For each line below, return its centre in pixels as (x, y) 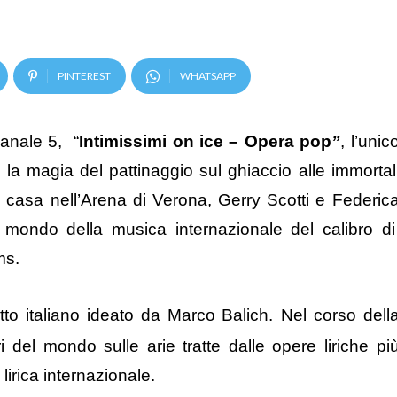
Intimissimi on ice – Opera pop (206, 142)
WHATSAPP (208, 76)
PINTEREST (84, 76)
